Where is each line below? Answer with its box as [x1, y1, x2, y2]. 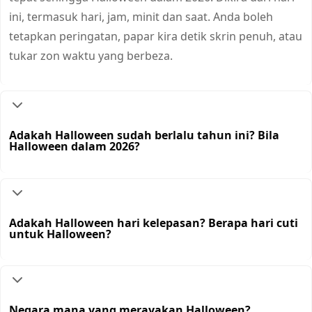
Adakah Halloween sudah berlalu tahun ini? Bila [9, 127, 279, 143]
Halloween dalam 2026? [9, 139, 140, 155]
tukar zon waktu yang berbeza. [9, 48, 173, 64]
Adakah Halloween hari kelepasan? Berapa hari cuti [9, 214, 298, 231]
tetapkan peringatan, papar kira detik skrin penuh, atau [9, 29, 302, 45]
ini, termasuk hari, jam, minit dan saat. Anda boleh [9, 9, 273, 25]
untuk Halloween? [9, 226, 111, 242]
